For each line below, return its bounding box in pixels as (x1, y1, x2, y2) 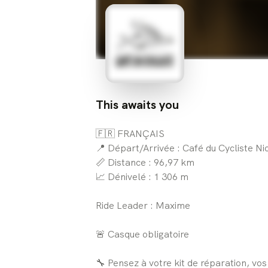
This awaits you (96, 96, 179, 112)
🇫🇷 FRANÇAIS (96, 127, 165, 140)
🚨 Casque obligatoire (96, 227, 189, 240)
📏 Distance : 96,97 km (96, 156, 194, 169)
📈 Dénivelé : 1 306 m (96, 170, 188, 183)
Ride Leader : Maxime (96, 199, 190, 212)
